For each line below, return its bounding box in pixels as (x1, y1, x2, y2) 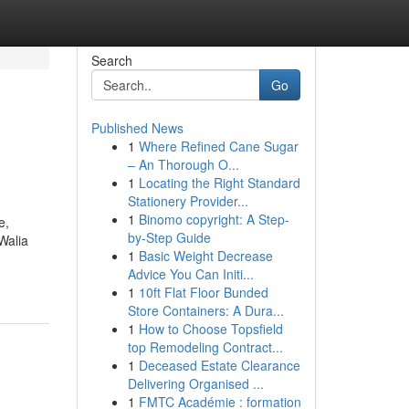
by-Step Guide (127, 228, 211, 246)
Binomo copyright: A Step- (138, 210, 289, 228)
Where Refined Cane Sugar (138, 137, 299, 155)
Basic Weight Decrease (138, 246, 273, 265)
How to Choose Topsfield (138, 320, 283, 338)
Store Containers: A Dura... (127, 301, 284, 320)
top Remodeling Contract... (127, 338, 283, 356)
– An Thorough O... (127, 155, 239, 173)
